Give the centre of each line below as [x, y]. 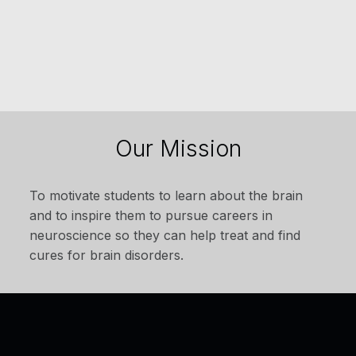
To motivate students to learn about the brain [166, 196]
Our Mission [178, 148]
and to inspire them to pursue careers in [151, 216]
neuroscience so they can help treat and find [165, 236]
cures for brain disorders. [107, 255]
